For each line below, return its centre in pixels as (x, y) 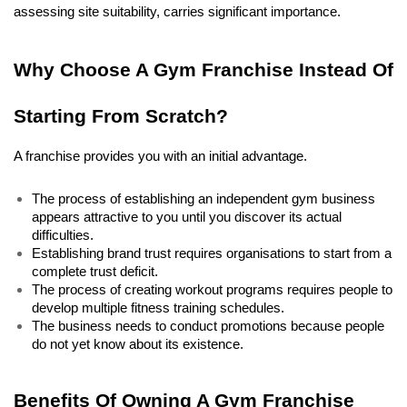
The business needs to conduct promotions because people (208, 326)
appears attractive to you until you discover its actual (187, 217)
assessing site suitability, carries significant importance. (179, 12)
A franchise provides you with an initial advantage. (160, 156)
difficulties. (65, 235)
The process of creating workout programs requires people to (212, 290)
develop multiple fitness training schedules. (160, 308)
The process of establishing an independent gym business (203, 199)
